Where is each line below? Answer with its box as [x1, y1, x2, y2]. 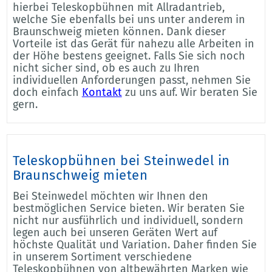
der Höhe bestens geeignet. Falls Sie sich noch [12, 49, 245, 63]
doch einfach [12, 85, 82, 99]
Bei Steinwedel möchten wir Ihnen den [12, 189, 208, 203]
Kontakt [81, 85, 122, 99]
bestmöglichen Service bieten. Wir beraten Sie [12, 201, 245, 215]
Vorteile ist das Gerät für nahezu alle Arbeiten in [12, 36, 254, 50]
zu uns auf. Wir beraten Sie [121, 85, 257, 99]
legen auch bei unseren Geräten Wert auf [12, 225, 217, 239]
